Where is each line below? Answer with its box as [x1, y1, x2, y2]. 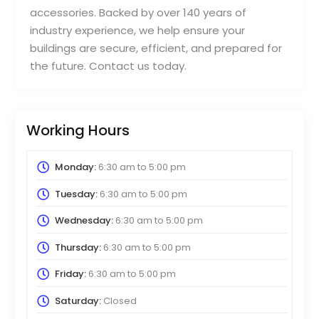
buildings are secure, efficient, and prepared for [30, 41, 283, 56]
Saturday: [54, 293, 101, 308]
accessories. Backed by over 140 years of [30, 5, 247, 21]
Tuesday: [54, 187, 98, 201]
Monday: [54, 160, 96, 174]
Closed [100, 293, 137, 308]
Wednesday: [54, 214, 113, 228]
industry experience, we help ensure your [30, 23, 246, 38]
